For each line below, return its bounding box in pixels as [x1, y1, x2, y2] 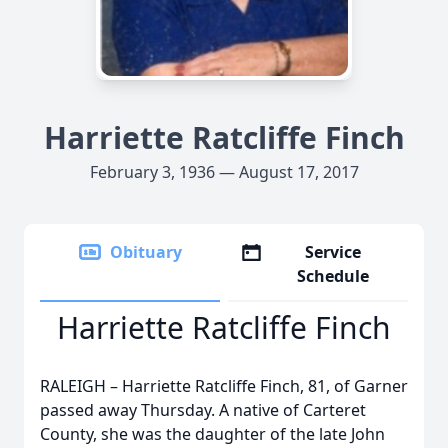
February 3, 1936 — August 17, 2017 [89, 161, 359, 183]
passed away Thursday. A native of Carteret [40, 399, 366, 421]
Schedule [297, 265, 370, 287]
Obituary [110, 241, 182, 263]
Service [305, 241, 362, 263]
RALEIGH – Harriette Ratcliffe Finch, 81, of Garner [40, 375, 408, 397]
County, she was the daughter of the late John [40, 423, 385, 445]
